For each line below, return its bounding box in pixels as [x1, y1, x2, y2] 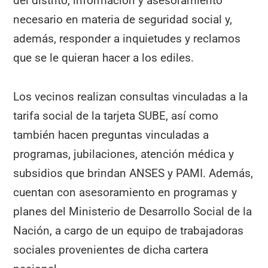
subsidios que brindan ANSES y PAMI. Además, [13, 166, 254, 180]
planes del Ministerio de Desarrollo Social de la [13, 204, 252, 218]
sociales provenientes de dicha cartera [13, 242, 209, 257]
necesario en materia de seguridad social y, [13, 13, 233, 26]
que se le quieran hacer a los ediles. [13, 51, 194, 65]
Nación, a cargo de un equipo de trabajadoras [13, 223, 244, 237]
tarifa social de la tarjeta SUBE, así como [13, 108, 219, 123]
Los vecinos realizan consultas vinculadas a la [13, 89, 248, 103]
